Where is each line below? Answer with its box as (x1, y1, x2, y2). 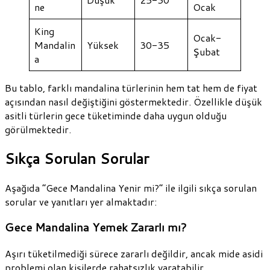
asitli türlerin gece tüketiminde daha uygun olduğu (5, 108, 227, 122)
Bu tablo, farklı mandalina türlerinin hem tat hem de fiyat (5, 80, 257, 95)
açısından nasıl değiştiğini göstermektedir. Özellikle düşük (5, 94, 262, 108)
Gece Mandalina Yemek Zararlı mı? (5, 219, 187, 236)
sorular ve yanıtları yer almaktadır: (5, 194, 157, 209)
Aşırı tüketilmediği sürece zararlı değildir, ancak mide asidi (5, 246, 263, 261)
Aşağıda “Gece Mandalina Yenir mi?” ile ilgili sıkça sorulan (5, 180, 257, 195)
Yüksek (87, 37, 119, 52)
